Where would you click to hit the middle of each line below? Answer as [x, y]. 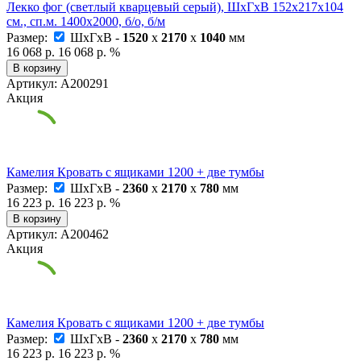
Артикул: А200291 [58, 84]
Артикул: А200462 [58, 234]
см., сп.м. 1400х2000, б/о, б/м [86, 22]
